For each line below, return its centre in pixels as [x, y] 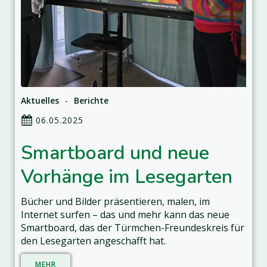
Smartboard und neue [115, 153]
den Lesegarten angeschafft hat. [93, 241]
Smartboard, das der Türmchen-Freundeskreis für [133, 228]
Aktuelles [40, 100]
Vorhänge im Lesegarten [127, 177]
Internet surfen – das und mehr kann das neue [125, 215]
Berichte [91, 100]
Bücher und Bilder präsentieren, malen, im [115, 201]
